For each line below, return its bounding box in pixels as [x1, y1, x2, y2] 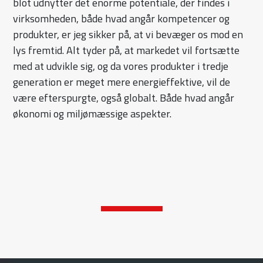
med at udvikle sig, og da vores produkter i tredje [13, 58, 229, 75]
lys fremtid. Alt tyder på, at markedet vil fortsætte [13, 42, 240, 59]
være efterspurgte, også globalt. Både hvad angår [13, 90, 235, 106]
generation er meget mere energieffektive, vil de [13, 74, 231, 90]
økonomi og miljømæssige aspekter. [13, 106, 172, 122]
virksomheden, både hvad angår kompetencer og [13, 11, 230, 27]
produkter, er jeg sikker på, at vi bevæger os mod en [13, 26, 244, 43]
